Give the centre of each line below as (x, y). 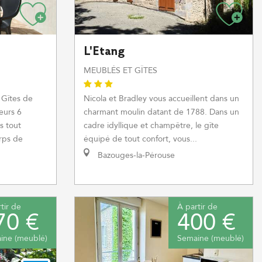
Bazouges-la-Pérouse (135, 155)
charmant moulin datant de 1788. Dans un (161, 112)
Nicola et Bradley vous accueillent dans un (161, 99)
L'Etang (104, 52)
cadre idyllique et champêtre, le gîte (151, 125)
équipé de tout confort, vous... (140, 139)
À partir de (197, 207)
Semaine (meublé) (211, 238)
